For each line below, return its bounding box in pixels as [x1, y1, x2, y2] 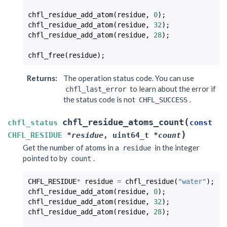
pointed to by [23, 153, 69, 163]
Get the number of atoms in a [23, 142, 121, 152]
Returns [26, 73, 55, 83]
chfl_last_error [65, 85, 126, 93]
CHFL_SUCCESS [139, 95, 187, 104]
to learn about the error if [128, 84, 216, 93]
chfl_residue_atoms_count [62, 117, 184, 127]
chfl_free [28, 51, 64, 59]
